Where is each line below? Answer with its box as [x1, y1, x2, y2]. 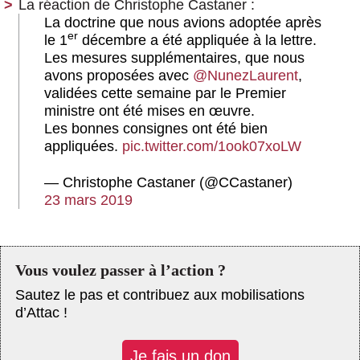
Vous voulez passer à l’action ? [15, 260, 226, 279]
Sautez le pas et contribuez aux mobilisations [15, 286, 305, 303]
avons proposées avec [44, 67, 193, 84]
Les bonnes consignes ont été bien [44, 121, 268, 137]
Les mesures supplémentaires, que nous [44, 50, 305, 67]
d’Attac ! [15, 304, 67, 321]
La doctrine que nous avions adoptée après [44, 14, 321, 31]
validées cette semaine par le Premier [44, 85, 286, 102]
